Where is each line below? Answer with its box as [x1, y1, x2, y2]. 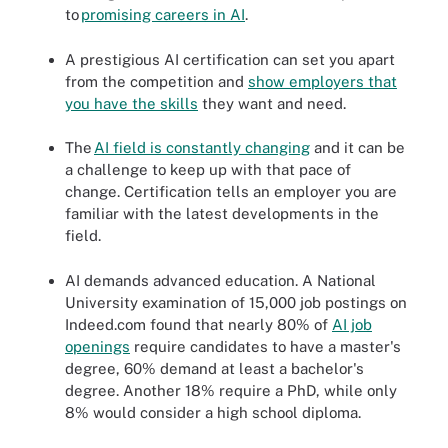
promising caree [81, 6, 195, 23]
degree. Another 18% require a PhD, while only [65, 381, 397, 399]
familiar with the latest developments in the [65, 205, 379, 222]
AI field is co [94, 139, 182, 156]
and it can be [310, 139, 405, 156]
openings [65, 337, 130, 355]
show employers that [248, 72, 397, 90]
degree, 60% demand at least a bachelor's [65, 359, 364, 377]
